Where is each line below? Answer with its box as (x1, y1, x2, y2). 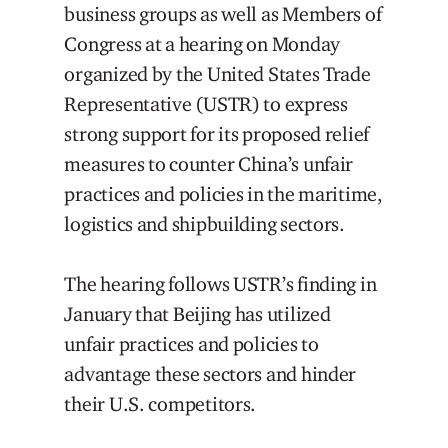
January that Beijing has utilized (64, 302, 331, 327)
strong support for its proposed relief (64, 122, 370, 147)
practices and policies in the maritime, (64, 182, 383, 207)
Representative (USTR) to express (64, 92, 348, 117)
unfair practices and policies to (64, 332, 319, 357)
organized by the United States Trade (64, 62, 371, 87)
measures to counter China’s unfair (64, 152, 354, 177)
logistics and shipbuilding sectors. (64, 212, 345, 237)
